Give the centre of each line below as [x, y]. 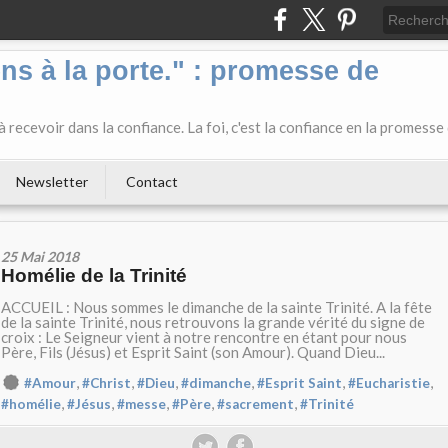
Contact [152, 181]
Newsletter [52, 181]
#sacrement [255, 404]
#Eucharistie [389, 383]
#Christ [106, 383]
